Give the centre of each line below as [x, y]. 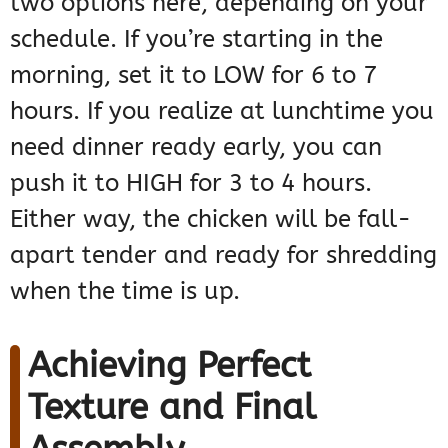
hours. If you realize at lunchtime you [222, 111]
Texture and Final [172, 408]
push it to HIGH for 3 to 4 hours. [191, 183]
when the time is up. [125, 291]
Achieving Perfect [169, 366]
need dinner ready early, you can [196, 147]
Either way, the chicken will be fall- [210, 219]
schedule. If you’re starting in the [196, 39]
